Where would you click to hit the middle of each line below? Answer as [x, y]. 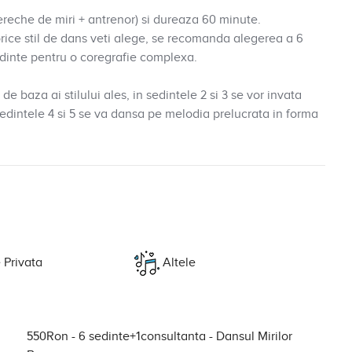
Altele [177, 262]
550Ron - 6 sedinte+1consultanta [118, 337]
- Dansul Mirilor [251, 337]
